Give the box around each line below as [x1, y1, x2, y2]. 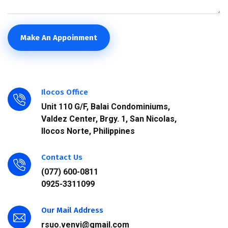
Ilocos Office [41, 87, 88, 97]
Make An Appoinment [20, 33, 97, 42]
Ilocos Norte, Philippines [41, 126, 135, 136]
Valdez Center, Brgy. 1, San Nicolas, [41, 113, 177, 124]
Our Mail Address [41, 205, 103, 215]
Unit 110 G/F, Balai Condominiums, [41, 101, 170, 111]
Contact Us [41, 152, 82, 162]
